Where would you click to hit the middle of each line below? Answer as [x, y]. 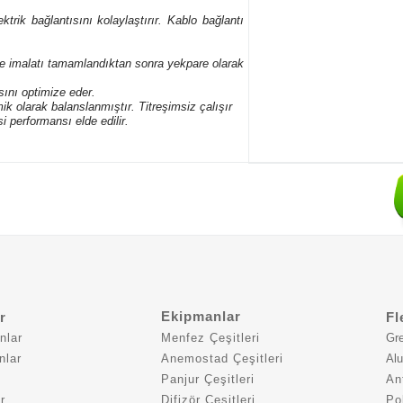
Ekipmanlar [201, 316]
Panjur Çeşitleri [208, 379]
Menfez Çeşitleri [210, 338]
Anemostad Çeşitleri [222, 358]
